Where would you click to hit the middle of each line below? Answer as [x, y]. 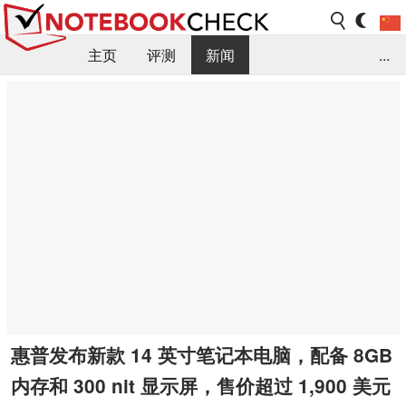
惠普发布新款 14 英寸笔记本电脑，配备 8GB [202, 354]
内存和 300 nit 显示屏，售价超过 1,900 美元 [201, 385]
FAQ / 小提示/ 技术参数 [89, 95]
